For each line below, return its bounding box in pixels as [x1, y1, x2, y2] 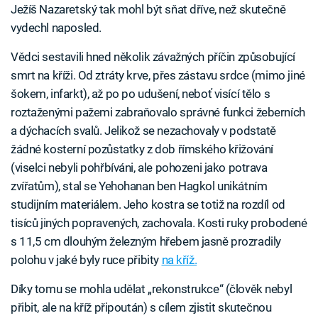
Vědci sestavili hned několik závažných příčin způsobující [11, 50, 295, 64]
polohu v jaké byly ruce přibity [11, 253, 162, 267]
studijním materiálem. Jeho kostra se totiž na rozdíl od [11, 197, 285, 212]
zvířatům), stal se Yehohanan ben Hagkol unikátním [11, 179, 268, 193]
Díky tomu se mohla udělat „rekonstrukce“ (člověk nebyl [11, 282, 292, 296]
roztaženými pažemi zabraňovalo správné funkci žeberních [11, 105, 305, 119]
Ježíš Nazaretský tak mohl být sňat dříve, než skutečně [11, 2, 286, 16]
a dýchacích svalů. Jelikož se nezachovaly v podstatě [11, 124, 277, 138]
